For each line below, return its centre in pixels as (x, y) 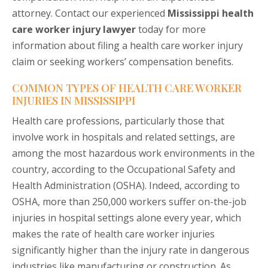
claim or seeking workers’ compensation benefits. (123, 62)
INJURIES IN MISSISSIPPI (74, 101)
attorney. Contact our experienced (90, 13)
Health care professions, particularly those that (118, 121)
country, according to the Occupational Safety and (124, 170)
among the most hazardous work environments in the (133, 153)
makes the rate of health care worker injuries (113, 234)
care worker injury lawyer (74, 30)
